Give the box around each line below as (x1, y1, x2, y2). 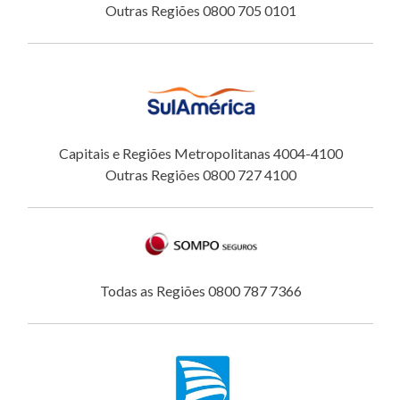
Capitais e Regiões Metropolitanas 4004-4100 (58, 144, 343, 162)
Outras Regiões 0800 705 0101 (104, 2, 296, 20)
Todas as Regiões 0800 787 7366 (99, 281, 302, 299)
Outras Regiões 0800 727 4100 (104, 165, 296, 183)
